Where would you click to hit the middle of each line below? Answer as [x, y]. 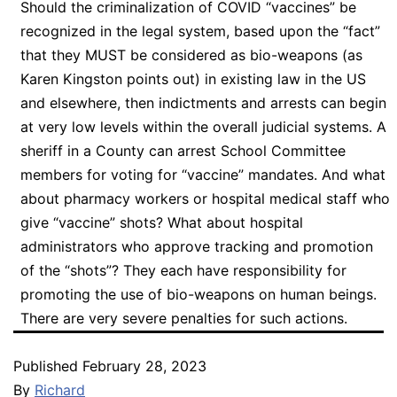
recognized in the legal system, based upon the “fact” [200, 31]
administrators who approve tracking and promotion [196, 246]
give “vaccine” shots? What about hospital [161, 222]
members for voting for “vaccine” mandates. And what [202, 174]
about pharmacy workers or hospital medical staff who [205, 198]
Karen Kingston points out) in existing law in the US [193, 78]
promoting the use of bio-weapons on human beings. [198, 294]
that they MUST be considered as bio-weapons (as [191, 54]
